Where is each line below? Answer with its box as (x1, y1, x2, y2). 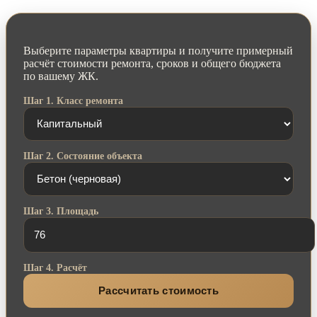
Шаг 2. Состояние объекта (23, 150, 142, 161)
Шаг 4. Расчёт (23, 262, 87, 273)
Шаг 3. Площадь (23, 205, 98, 217)
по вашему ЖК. (23, 69, 98, 82)
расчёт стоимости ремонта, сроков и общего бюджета (23, 57, 281, 69)
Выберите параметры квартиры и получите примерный (23, 44, 293, 57)
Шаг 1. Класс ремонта (23, 95, 123, 106)
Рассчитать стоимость (98, 284, 219, 297)
